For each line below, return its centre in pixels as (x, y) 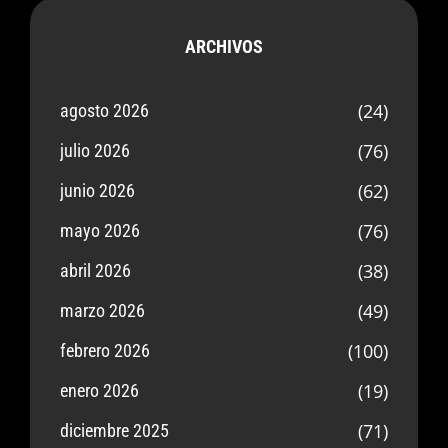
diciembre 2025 (114, 430)
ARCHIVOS (224, 46)
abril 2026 (95, 270)
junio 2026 (97, 190)
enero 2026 (99, 390)
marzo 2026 (102, 310)
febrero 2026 (105, 350)
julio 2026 (95, 150)
